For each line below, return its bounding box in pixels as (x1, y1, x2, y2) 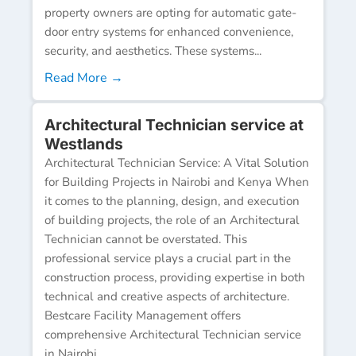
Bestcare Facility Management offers (44, 307, 241, 323)
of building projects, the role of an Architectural (44, 211, 300, 228)
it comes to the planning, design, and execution (44, 192, 300, 209)
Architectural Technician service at (44, 114, 304, 134)
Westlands (44, 133, 123, 153)
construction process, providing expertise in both (44, 269, 305, 285)
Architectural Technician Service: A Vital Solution (44, 154, 309, 171)
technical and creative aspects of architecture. (44, 288, 289, 304)
